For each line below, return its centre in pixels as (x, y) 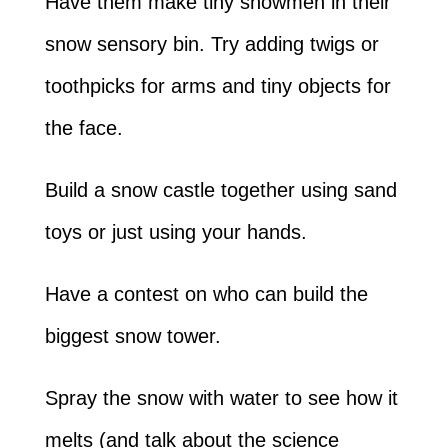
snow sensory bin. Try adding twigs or (211, 43)
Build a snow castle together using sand (220, 189)
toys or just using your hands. (175, 231)
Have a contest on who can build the (206, 293)
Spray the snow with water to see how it (221, 397)
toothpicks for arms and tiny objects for (217, 85)
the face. (83, 127)
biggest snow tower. (132, 335)
